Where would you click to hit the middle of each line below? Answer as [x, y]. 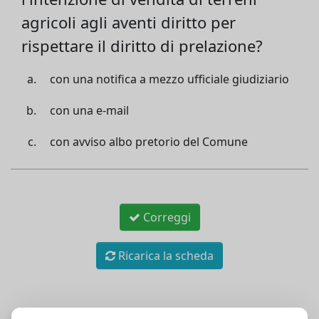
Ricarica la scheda [164, 256]
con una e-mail [89, 110]
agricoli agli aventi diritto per [129, 22]
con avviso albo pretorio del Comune [149, 142]
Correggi [165, 217]
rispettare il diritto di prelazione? [142, 46]
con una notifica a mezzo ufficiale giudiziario [169, 79]
